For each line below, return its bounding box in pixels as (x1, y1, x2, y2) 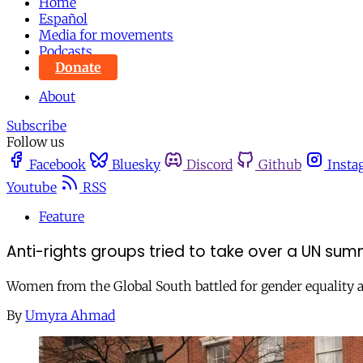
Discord (186, 156, 233, 173)
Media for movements (39, 27, 173, 43)
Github (258, 156, 301, 173)
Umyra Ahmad (25, 307, 115, 324)
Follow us (6, 134, 65, 150)
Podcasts (39, 43, 92, 59)
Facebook (29, 156, 86, 173)
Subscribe (6, 117, 66, 134)
